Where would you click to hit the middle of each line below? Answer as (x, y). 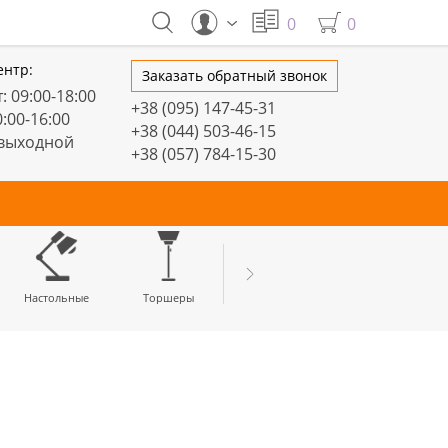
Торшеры (168, 297)
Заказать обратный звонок (235, 75)
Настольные (56, 297)
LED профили (280, 297)
